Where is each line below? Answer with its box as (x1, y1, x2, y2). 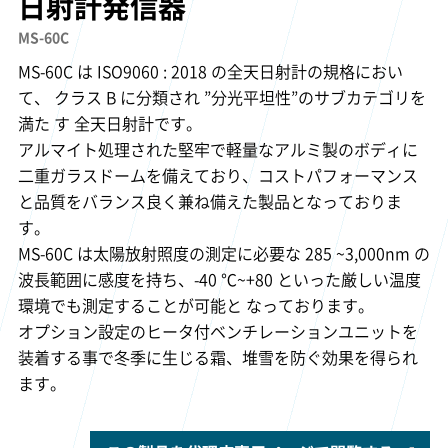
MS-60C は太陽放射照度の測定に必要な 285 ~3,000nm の (17, 240, 430, 265)
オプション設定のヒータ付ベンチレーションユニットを (17, 318, 418, 343)
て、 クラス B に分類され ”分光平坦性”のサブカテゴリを (17, 84, 426, 109)
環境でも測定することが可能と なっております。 (17, 292, 374, 317)
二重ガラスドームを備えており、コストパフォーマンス (17, 162, 418, 187)
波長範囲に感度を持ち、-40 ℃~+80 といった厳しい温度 (17, 266, 421, 291)
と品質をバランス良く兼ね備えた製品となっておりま (17, 188, 402, 213)
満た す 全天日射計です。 (17, 110, 202, 135)
